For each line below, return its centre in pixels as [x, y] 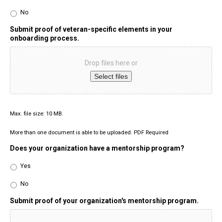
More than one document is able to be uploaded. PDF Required [89, 133]
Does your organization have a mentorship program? [97, 148]
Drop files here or [111, 63]
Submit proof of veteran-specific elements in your [91, 29]
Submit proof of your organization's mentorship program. [104, 201]
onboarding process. [45, 38]
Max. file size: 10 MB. [37, 114]
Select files [111, 77]
